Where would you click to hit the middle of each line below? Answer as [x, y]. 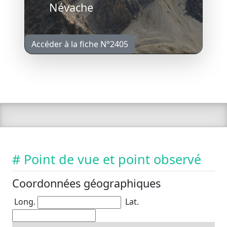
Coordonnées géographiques [86, 183]
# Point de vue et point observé [107, 159]
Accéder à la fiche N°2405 [80, 44]
